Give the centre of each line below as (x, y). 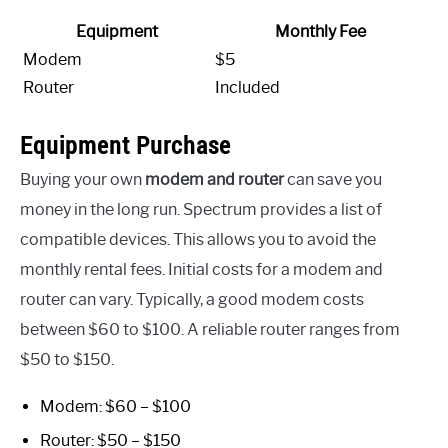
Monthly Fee (320, 32)
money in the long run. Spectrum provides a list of (201, 210)
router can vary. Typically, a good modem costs (192, 300)
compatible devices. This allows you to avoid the (198, 240)
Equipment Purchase (125, 145)
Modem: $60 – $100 (115, 407)
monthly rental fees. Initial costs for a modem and (201, 270)
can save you (333, 180)
